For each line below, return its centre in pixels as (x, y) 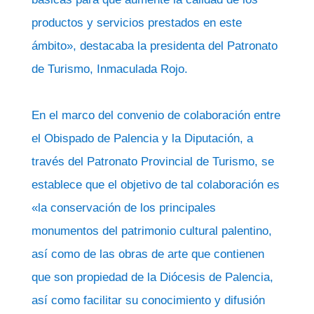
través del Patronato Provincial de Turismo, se (152, 162)
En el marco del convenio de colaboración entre (156, 115)
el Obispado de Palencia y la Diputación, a (142, 138)
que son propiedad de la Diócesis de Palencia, (152, 277)
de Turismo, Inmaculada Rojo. (109, 69)
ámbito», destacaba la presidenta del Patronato (154, 46)
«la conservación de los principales (123, 208)
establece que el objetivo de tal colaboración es (155, 185)
